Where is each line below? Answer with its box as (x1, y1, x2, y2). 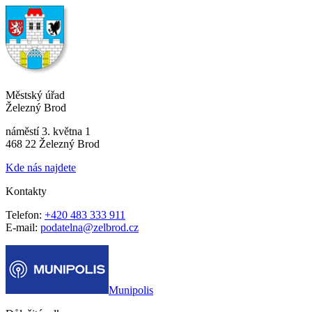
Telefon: (6, 208, 45, 221)
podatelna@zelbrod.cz (40, 221, 139, 233)
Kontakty (6, 185, 47, 197)
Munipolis (109, 283, 153, 296)
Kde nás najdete (6, 161, 76, 173)
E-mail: (6, 221, 40, 233)
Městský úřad (6, 88, 65, 101)
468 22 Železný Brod (6, 137, 100, 150)
